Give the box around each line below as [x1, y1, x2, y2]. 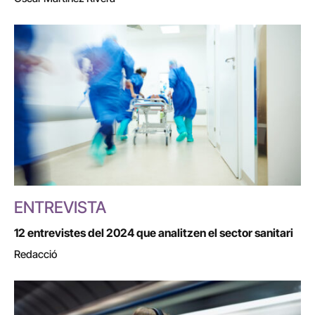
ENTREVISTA [14, 198, 106, 218]
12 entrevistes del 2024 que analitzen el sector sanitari [14, 226, 293, 240]
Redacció [14, 247, 57, 262]
